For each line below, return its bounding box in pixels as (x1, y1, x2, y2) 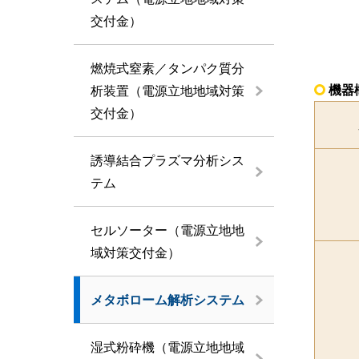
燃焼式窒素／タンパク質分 (91, 58, 244, 77)
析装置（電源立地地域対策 (91, 81, 244, 99)
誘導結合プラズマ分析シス (91, 151, 244, 169)
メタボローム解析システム (91, 290, 244, 309)
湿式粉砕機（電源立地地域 (91, 337, 244, 356)
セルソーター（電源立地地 (91, 220, 244, 239)
